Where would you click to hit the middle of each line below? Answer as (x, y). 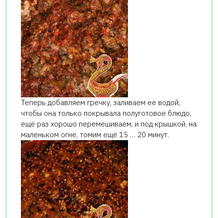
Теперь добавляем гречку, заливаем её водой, (100, 102)
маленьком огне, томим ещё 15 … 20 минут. (95, 134)
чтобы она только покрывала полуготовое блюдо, (106, 113)
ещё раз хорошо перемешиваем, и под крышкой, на (109, 124)
